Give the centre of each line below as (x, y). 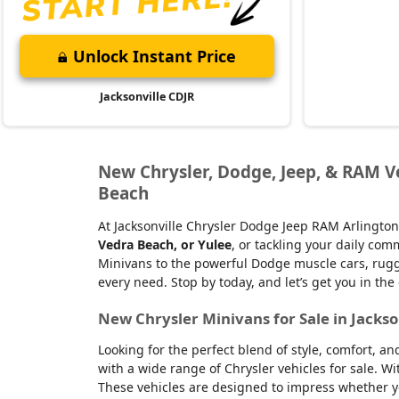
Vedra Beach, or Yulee (164, 244)
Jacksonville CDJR (147, 97)
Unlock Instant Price (154, 57)
